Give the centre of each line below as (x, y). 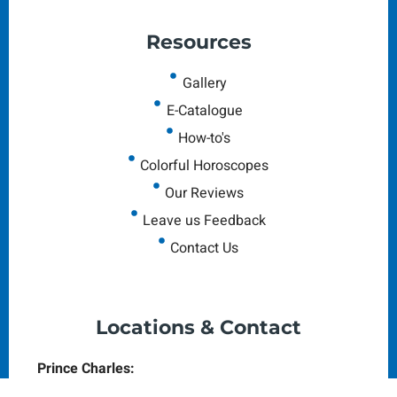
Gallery (204, 83)
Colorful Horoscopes (205, 165)
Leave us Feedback (205, 220)
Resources (198, 42)
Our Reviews (205, 193)
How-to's (205, 138)
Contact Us (205, 248)
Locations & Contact (198, 327)
